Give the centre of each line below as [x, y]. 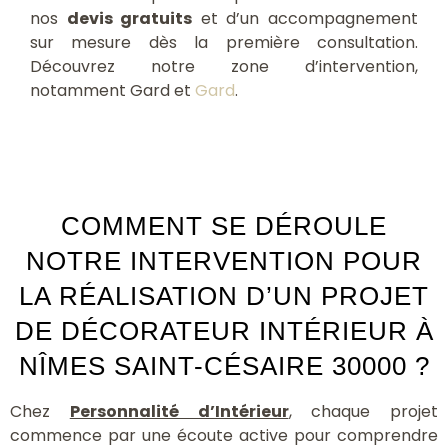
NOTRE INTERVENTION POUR [224, 260]
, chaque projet [363, 411]
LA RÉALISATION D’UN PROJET [224, 295]
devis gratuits [129, 18]
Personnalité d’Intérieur [179, 411]
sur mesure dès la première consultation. [224, 42]
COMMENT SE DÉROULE [224, 225]
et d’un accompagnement [305, 18]
